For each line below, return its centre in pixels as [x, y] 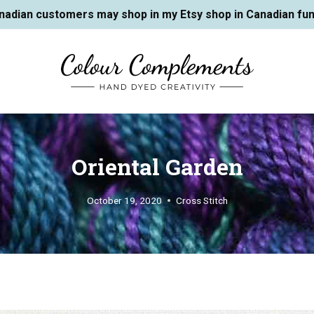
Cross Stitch [202, 200]
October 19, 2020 [124, 200]
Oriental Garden [157, 166]
